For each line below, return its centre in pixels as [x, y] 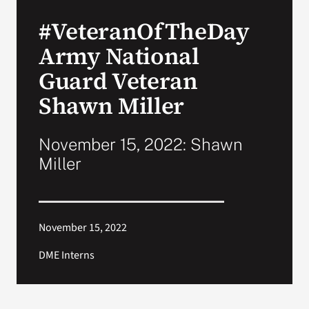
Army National [119, 56]
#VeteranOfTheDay [144, 31]
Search [246, 35]
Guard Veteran [118, 81]
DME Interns [66, 255]
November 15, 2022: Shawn [140, 144]
